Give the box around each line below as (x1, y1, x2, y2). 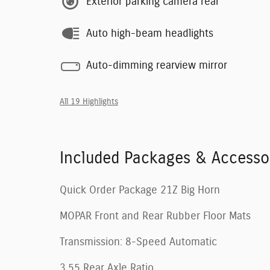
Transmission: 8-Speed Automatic (60, 237, 217, 248)
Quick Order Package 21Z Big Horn (60, 185, 220, 196)
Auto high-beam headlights (86, 28, 213, 39)
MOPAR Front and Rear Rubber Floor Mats (60, 211, 251, 222)
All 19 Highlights (60, 98, 118, 107)
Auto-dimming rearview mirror (86, 60, 227, 71)
